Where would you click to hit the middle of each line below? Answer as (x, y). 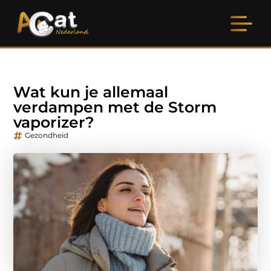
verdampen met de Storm (115, 107)
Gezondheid (47, 135)
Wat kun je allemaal (91, 92)
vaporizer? (54, 122)
